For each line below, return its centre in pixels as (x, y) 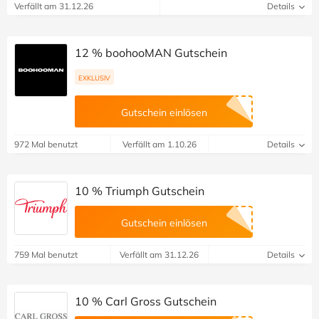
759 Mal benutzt (46, 255)
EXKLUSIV (94, 78)
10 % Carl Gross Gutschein (146, 302)
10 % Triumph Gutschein (140, 191)
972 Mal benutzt (46, 145)
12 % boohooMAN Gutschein (151, 53)
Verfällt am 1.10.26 (159, 145)
